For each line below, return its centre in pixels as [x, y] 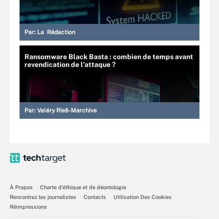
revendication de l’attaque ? [70, 64]
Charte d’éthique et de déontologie [83, 187]
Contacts [95, 197]
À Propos [21, 187]
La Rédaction [56, 32]
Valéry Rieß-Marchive [67, 110]
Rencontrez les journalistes [43, 197]
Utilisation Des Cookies [142, 197]
